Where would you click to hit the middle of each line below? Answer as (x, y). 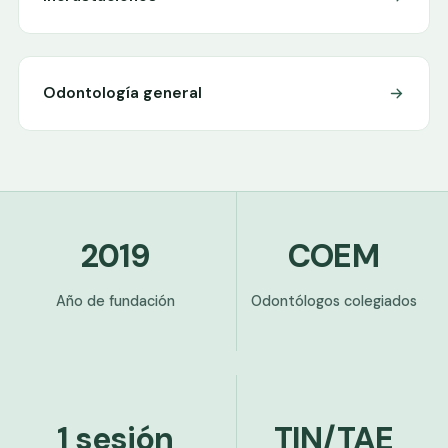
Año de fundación (115, 300)
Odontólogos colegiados (333, 300)
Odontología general (122, 92)
